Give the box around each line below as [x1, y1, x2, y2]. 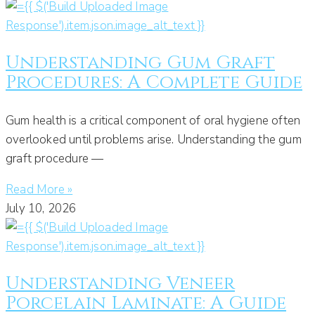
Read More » [6, 181, 73, 198]
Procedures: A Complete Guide [6, 70, 302, 95]
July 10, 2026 [6, 200, 77, 217]
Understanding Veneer [6, 271, 235, 296]
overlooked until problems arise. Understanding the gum [6, 131, 302, 148]
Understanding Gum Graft [6, 50, 275, 75]
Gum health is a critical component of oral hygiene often [6, 112, 301, 129]
